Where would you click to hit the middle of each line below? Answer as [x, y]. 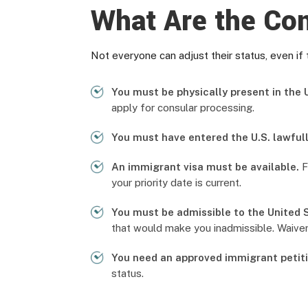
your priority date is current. [176, 183]
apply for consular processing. [183, 108]
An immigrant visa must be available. [205, 167]
